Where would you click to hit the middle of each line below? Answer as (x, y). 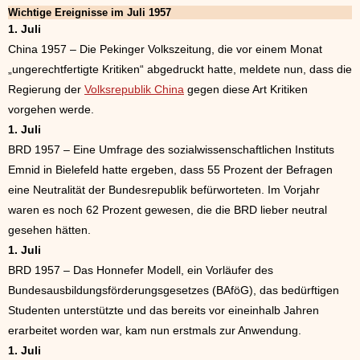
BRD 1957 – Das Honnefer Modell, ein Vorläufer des (141, 270)
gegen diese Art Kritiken (246, 89)
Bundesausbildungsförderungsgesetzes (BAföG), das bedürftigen (174, 290)
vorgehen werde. (51, 109)
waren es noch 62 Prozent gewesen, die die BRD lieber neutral (168, 210)
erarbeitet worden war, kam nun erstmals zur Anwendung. (155, 330)
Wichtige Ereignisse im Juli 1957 (90, 12)
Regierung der (46, 89)
